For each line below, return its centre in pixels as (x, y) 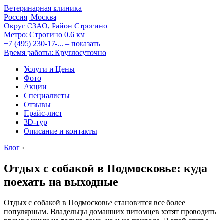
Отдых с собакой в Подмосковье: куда (106, 168)
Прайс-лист (43, 113)
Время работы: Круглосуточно (55, 52)
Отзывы (37, 104)
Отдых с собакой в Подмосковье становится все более (95, 202)
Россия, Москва (30, 17)
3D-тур (35, 122)
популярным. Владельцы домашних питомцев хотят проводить (110, 211)
